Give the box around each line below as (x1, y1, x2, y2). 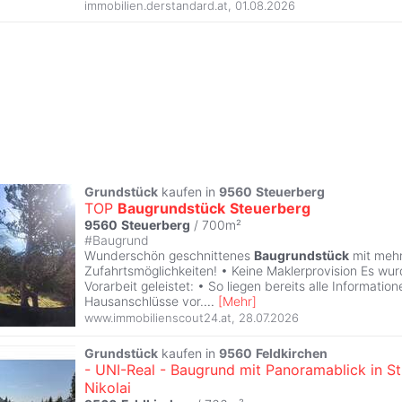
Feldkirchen (256, 345, 328, 361)
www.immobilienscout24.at (84, 310, 232, 326)
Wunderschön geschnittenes (84, 247, 254, 263)
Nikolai (84, 378, 131, 397)
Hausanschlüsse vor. (84, 293, 204, 309)
